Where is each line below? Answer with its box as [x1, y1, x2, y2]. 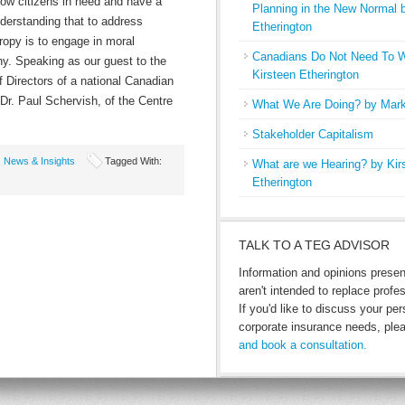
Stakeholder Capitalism [252, 127, 373, 141]
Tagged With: [105, 155, 162, 166]
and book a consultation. [239, 338, 367, 352]
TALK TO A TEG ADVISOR [239, 238, 390, 252]
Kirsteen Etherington [252, 68, 359, 81]
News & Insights [4, 155, 75, 166]
